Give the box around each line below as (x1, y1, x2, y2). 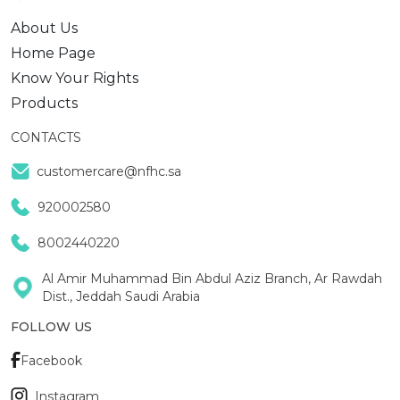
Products (11, 95, 78, 112)
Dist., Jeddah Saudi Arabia (41, 288, 200, 304)
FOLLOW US (11, 319, 92, 335)
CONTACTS (11, 129, 81, 146)
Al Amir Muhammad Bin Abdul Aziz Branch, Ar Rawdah (41, 271, 382, 287)
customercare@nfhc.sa (37, 163, 181, 179)
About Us (11, 20, 78, 37)
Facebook (21, 353, 82, 369)
